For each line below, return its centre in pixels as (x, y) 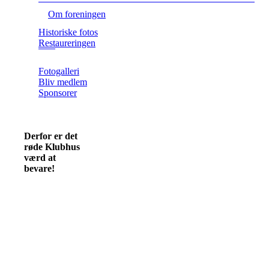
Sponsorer (58, 92)
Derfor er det (51, 136)
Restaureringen (67, 43)
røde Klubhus (52, 147)
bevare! (39, 168)
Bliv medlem (63, 82)
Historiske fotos (68, 32)
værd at (40, 157)
